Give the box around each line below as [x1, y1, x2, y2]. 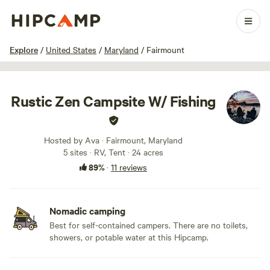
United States [46, 43, 96, 55]
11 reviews [111, 161, 147, 173]
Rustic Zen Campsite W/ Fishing [11, 91, 216, 110]
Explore [10, 43, 38, 55]
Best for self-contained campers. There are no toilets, [49, 219, 248, 231]
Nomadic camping [49, 204, 125, 217]
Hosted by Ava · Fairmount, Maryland [44, 134, 183, 146]
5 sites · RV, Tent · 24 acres [63, 146, 163, 158]
